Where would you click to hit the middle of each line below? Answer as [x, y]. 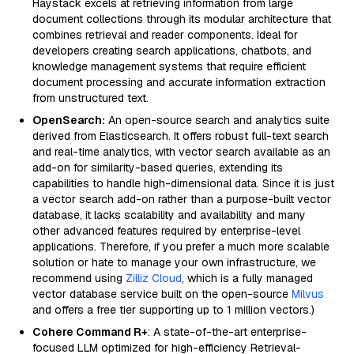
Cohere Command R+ [90, 332]
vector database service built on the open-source [162, 294]
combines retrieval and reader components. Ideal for [165, 35]
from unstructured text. [90, 98]
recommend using [79, 278]
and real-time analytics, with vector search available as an [181, 152]
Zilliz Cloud [154, 278]
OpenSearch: [69, 120]
